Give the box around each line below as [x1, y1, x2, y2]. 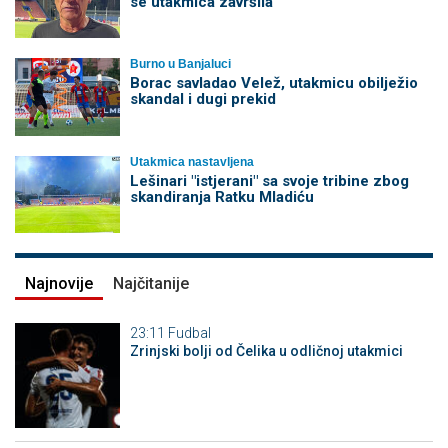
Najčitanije [113, 274, 189, 294]
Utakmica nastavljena [129, 155, 254, 170]
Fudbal [167, 325, 211, 342]
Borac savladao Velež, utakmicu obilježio [129, 74, 418, 93]
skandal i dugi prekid [129, 90, 276, 109]
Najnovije [25, 274, 93, 294]
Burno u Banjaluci [129, 57, 231, 72]
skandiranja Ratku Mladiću [129, 188, 314, 207]
